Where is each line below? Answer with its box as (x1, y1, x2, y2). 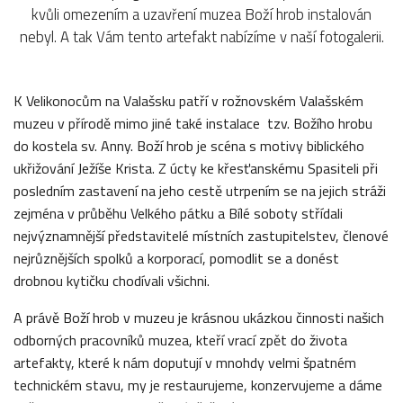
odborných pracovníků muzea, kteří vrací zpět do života (13, 328, 347, 351)
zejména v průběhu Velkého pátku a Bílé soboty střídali (13, 201, 343, 224)
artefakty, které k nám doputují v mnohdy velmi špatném (13, 351, 356, 373)
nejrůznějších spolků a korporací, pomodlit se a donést (13, 246, 339, 269)
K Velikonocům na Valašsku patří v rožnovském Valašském (13, 89, 363, 112)
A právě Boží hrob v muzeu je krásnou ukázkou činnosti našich (13, 306, 384, 328)
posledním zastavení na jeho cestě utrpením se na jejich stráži (13, 179, 386, 201)
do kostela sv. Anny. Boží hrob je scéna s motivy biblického (13, 134, 364, 157)
